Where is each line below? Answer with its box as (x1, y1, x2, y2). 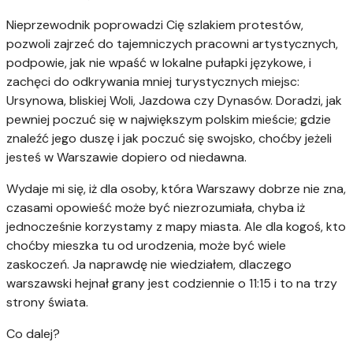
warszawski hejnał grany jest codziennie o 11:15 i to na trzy (6, 274, 337, 292)
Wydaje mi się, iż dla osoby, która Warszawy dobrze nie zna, (6, 180, 346, 197)
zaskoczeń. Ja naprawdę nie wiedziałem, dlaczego (6, 255, 292, 273)
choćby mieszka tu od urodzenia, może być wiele (6, 236, 286, 254)
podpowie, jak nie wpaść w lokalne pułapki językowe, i (6, 54, 311, 71)
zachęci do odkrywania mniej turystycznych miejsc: (6, 72, 299, 90)
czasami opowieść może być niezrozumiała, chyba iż (6, 199, 305, 216)
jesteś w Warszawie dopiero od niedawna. (6, 148, 247, 165)
